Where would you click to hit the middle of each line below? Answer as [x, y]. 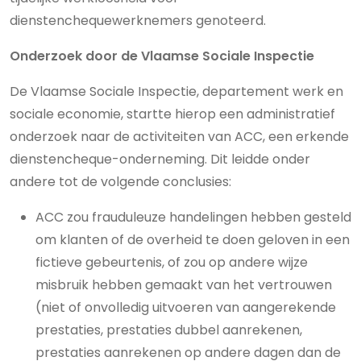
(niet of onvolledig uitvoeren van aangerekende [186, 307]
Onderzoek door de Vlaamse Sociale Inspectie [162, 56]
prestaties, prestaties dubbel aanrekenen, [169, 330]
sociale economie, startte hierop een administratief [172, 114]
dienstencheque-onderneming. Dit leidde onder [160, 159]
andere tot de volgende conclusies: [120, 182]
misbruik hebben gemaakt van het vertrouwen [184, 285]
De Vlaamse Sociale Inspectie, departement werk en [176, 91]
